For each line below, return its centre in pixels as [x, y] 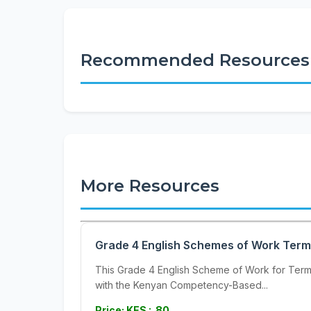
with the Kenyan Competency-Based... [182, 285]
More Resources [150, 186]
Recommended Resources [195, 60]
